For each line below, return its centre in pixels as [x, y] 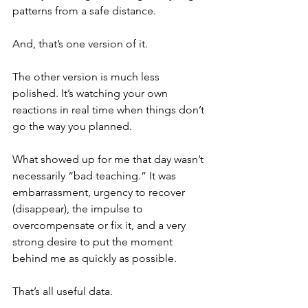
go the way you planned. [72, 126]
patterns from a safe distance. [86, 11]
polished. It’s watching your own [91, 93]
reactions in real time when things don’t [110, 110]
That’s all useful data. [63, 291]
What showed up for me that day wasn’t [109, 159]
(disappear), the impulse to [79, 209]
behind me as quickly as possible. [95, 258]
